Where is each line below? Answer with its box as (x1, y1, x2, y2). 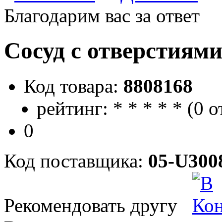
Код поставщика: (4, 150, 148, 171)
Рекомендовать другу (4, 194, 177, 216)
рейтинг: (37, 97, 108, 119)
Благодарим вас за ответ (4, 5, 200, 26)
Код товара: (24, 75, 123, 97)
